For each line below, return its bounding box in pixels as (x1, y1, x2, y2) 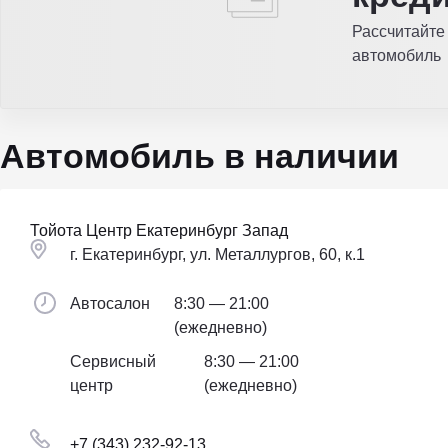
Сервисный (70, 353, 156, 370)
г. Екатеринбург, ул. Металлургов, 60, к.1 (70, 246, 365, 263)
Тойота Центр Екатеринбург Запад (30, 222, 288, 239)
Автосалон (70, 295, 150, 312)
